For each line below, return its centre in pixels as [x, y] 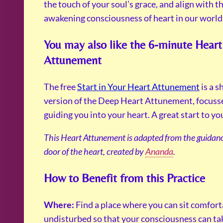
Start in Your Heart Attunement [138, 87]
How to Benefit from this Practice [124, 178]
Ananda [159, 152]
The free [60, 87]
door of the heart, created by [95, 152]
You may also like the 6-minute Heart [133, 45]
